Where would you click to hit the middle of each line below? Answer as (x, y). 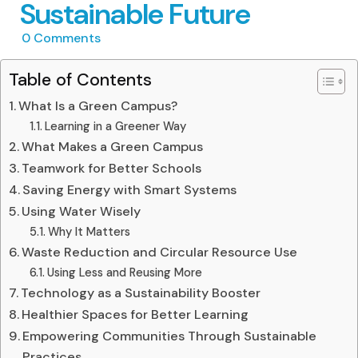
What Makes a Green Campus (113, 146)
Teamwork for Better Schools (112, 168)
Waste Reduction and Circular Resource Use (160, 252)
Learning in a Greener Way (115, 126)
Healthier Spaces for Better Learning (135, 314)
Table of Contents (80, 80)
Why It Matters (89, 231)
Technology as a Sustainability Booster (141, 292)
